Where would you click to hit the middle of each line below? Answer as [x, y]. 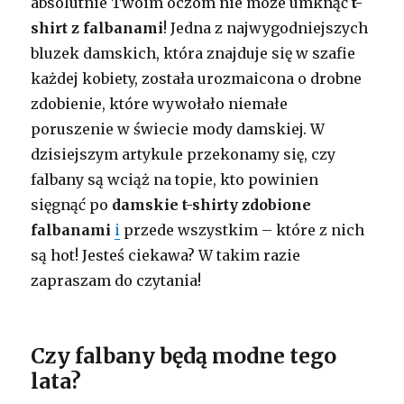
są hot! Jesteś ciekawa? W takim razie [166, 256]
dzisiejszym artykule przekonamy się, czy [184, 155]
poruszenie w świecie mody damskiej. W [178, 129]
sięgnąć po [72, 205]
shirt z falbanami [97, 28]
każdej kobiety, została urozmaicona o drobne [197, 79]
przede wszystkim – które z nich [243, 230]
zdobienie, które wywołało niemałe [160, 104]
